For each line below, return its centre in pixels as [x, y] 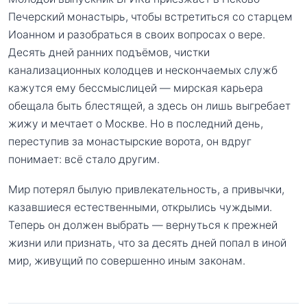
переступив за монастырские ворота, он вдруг [130, 142]
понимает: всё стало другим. [84, 160]
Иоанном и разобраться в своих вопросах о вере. [137, 35]
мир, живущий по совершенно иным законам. [127, 260]
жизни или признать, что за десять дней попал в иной [147, 243]
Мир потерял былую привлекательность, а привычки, [146, 189]
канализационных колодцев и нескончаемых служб [143, 71]
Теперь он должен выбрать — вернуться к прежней [143, 225]
